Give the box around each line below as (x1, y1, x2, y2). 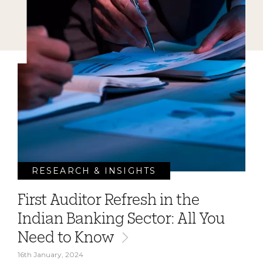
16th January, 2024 (18, 250, 83, 259)
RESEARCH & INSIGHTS (32, 166, 156, 177)
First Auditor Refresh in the (18, 190, 200, 210)
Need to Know (18, 228, 114, 247)
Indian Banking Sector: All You (18, 209, 225, 228)
